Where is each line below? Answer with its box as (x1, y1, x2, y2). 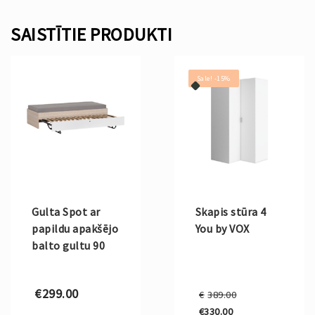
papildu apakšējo (32, 221, 118, 236)
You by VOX (195, 221, 250, 236)
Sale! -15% (196, 74, 231, 84)
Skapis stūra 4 (195, 205, 266, 219)
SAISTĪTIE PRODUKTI (11, 22, 172, 46)
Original (246, 285, 290, 302)
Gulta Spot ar (32, 205, 101, 219)
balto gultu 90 (32, 238, 105, 253)
